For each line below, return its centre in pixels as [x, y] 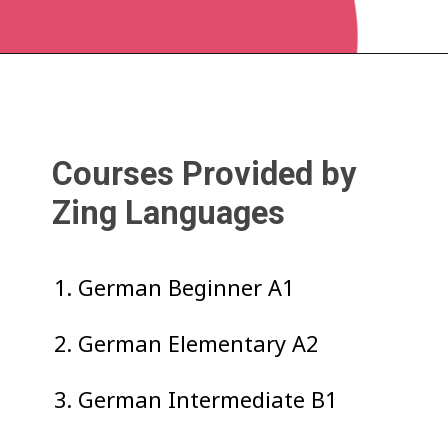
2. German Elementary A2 [186, 343]
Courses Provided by [204, 174]
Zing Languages [169, 213]
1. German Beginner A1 [174, 287]
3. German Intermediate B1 [196, 399]
